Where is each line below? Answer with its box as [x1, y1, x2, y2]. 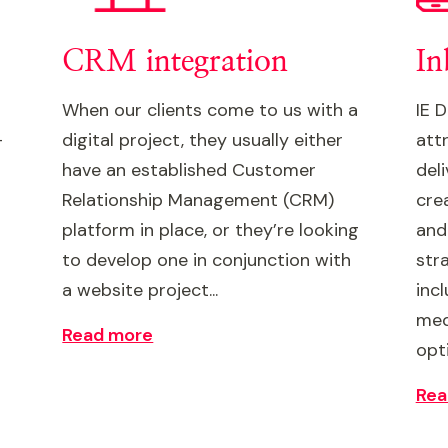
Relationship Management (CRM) [62, 188, 335, 212]
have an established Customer [62, 158, 317, 182]
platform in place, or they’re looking [62, 218, 360, 242]
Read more [62, 323, 154, 347]
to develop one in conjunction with [62, 248, 352, 272]
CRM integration [62, 47, 289, 77]
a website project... [62, 278, 219, 302]
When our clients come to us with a [62, 98, 359, 122]
